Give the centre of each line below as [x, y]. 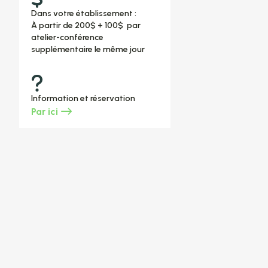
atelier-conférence [67, 37]
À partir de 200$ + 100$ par [86, 25]
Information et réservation [83, 98]
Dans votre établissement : [84, 13]
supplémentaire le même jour [88, 49]
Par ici [44, 111]
